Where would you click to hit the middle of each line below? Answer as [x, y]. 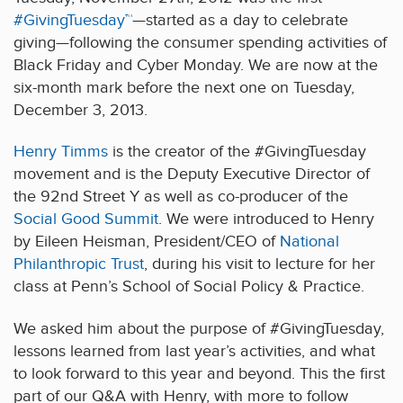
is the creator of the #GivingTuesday [237, 152]
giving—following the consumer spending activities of [200, 42]
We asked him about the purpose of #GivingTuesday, [199, 328]
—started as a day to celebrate [240, 20]
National [309, 242]
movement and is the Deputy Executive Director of [192, 175]
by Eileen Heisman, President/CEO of [147, 242]
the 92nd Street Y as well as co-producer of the [181, 197]
